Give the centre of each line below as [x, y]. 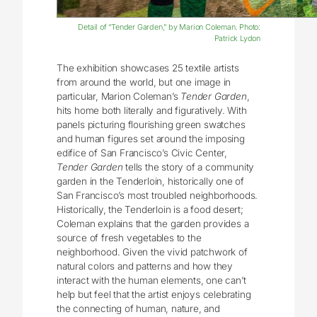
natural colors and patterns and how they [145, 266]
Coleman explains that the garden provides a [153, 224]
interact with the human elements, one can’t [151, 281]
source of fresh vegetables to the [129, 238]
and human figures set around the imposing [151, 139]
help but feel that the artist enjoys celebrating [154, 295]
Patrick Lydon [237, 38]
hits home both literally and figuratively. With [152, 111]
